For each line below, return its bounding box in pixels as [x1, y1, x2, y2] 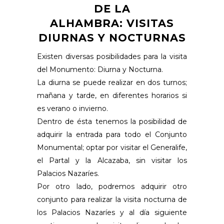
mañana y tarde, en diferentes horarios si [37, 90, 187, 100]
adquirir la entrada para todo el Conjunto [37, 129, 187, 139]
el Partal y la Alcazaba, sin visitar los [37, 155, 187, 165]
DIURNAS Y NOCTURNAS [38, 31, 186, 44]
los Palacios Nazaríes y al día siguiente [37, 207, 187, 217]
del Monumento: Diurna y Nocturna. [37, 64, 163, 74]
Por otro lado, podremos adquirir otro [37, 181, 187, 191]
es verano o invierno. [37, 103, 108, 113]
